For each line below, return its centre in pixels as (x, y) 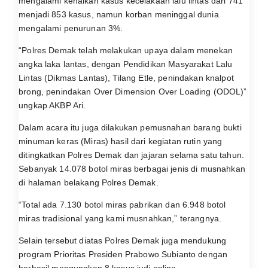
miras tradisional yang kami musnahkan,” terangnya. (120, 219)
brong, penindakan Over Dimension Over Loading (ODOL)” (133, 92)
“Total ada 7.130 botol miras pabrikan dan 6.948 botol (122, 205)
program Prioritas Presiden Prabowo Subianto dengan (123, 255)
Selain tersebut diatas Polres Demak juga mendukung (123, 241)
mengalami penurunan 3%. (71, 28)
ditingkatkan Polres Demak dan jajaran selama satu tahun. (131, 155)
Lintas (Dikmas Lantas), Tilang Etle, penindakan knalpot (126, 78)
